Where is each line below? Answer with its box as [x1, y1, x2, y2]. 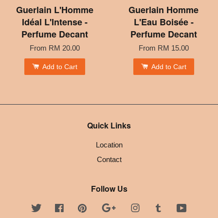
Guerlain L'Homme [16, 3, 93, 16]
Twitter [41, 203, 63, 212]
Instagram [140, 203, 173, 212]
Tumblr [163, 203, 186, 212]
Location [95, 140, 123, 149]
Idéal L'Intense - [21, 15, 88, 28]
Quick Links [87, 119, 131, 131]
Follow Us [91, 182, 127, 194]
